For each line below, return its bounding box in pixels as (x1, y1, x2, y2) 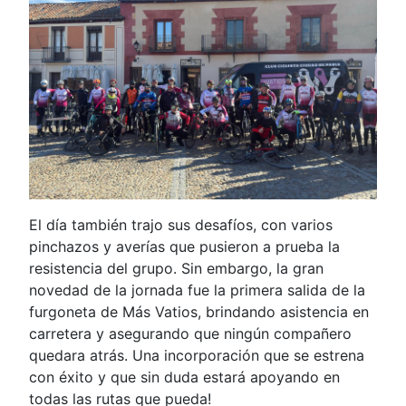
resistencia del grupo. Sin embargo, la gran (29, 259, 324, 277)
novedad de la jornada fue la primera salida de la (29, 281, 365, 299)
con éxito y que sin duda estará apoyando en (29, 368, 340, 386)
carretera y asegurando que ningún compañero (29, 324, 352, 343)
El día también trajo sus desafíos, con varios (29, 216, 333, 234)
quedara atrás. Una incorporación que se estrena (29, 346, 364, 364)
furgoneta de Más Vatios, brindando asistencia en (29, 303, 369, 321)
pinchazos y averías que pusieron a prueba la (29, 237, 340, 256)
